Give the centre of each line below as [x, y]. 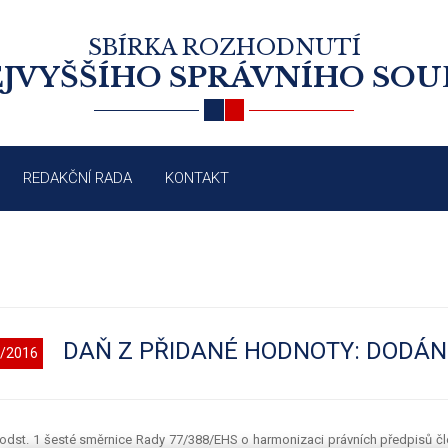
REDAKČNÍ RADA [77, 178]
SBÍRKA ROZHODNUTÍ [224, 47]
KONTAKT [197, 178]
